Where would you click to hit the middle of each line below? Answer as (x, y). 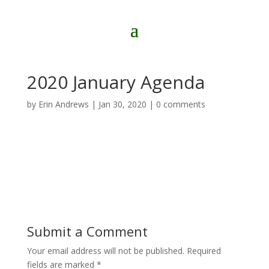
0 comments (180, 104)
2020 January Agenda (116, 82)
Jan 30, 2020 (122, 104)
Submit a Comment (87, 231)
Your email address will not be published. (105, 251)
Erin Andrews (63, 104)
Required (204, 251)
